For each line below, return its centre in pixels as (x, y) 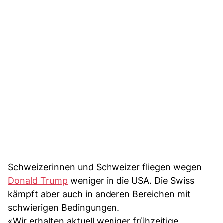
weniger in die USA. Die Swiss (131, 180)
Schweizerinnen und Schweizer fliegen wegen (105, 167)
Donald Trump (38, 180)
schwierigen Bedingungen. (64, 207)
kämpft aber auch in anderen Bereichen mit (99, 194)
